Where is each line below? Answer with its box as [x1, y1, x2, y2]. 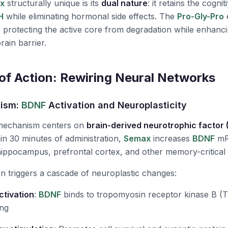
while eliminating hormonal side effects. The [4, 11, 177, 21]
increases [151, 133, 192, 144]
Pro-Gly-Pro [177, 11, 224, 21]
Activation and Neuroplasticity [46, 100, 187, 110]
